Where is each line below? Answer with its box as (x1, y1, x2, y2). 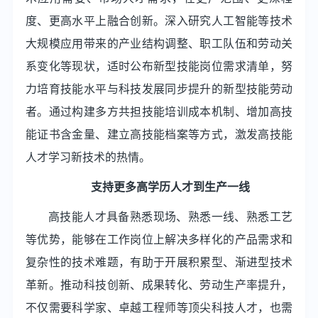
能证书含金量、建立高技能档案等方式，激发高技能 (25, 128, 293, 140)
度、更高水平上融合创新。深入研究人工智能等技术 (25, 14, 293, 26)
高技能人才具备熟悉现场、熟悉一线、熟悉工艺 (48, 210, 293, 222)
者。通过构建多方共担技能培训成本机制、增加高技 (25, 105, 293, 117)
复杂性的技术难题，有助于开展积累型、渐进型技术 (25, 256, 293, 268)
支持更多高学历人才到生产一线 (91, 180, 250, 192)
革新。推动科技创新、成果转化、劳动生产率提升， (25, 278, 293, 290)
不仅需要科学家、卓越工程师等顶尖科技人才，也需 (25, 301, 293, 313)
